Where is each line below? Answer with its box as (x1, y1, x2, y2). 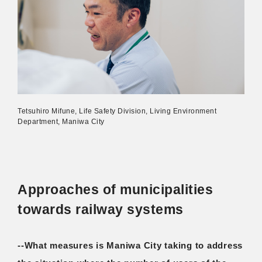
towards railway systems (18, 202, 184, 218)
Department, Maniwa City (18, 118, 105, 126)
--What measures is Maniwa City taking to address (18, 240, 243, 251)
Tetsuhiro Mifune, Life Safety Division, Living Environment (18, 107, 216, 116)
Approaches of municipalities (18, 182, 213, 198)
